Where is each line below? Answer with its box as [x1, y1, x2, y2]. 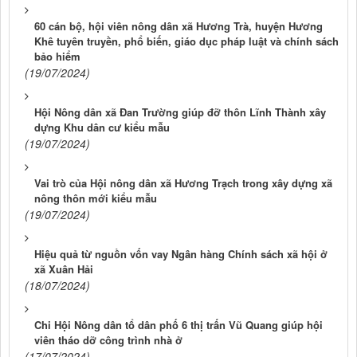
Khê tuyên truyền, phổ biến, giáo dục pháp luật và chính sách [34, 33, 339, 49]
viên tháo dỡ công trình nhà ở [34, 332, 182, 348]
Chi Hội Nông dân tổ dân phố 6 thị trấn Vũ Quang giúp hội [34, 317, 323, 333]
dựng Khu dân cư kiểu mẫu [34, 120, 170, 135]
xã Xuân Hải [34, 261, 93, 277]
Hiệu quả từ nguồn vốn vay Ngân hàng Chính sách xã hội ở [34, 246, 328, 262]
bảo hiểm [34, 49, 80, 65]
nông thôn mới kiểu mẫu [34, 190, 157, 206]
